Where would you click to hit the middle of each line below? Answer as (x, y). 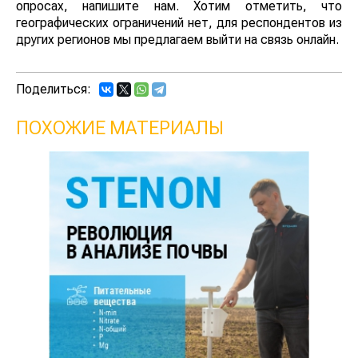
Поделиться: (54, 89)
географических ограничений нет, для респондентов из (179, 23)
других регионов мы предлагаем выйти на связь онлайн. (177, 40)
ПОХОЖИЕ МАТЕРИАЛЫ (120, 128)
